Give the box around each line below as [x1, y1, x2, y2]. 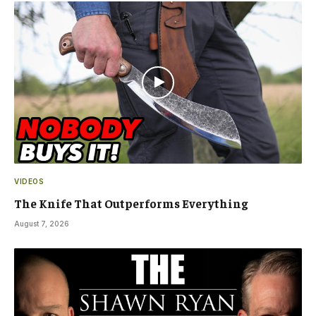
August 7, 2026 [14, 219, 69, 228]
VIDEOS [14, 176, 44, 186]
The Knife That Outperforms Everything [14, 195, 248, 211]
